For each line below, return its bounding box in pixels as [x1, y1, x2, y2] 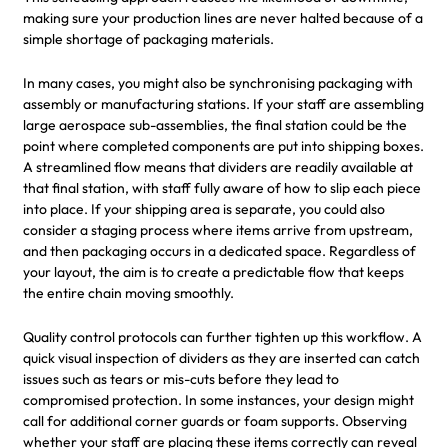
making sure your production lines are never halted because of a [23, 8, 423, 27]
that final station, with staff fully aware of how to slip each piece [23, 178, 421, 197]
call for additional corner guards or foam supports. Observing [23, 411, 407, 430]
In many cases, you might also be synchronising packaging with [23, 73, 413, 92]
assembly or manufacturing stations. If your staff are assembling [23, 94, 424, 113]
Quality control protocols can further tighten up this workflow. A [23, 327, 422, 346]
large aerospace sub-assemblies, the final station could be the [23, 115, 407, 134]
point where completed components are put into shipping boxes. [23, 136, 424, 155]
